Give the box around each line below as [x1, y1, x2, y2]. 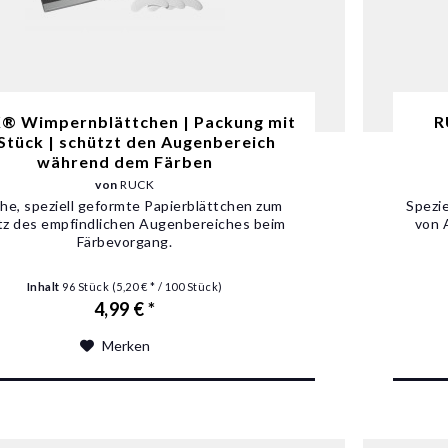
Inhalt [26, 279, 63, 293]
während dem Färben [36, 151, 213, 171]
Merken [101, 336, 150, 354]
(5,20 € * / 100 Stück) [111, 279, 223, 293]
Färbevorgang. [76, 232, 173, 250]
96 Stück [62, 279, 112, 293]
